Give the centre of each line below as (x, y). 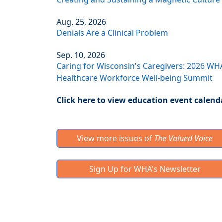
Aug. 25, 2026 (81, 22)
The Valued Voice (183, 139)
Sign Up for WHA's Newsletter (145, 169)
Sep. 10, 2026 (81, 55)
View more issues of (115, 139)
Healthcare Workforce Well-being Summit (135, 78)
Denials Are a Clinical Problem (112, 33)
